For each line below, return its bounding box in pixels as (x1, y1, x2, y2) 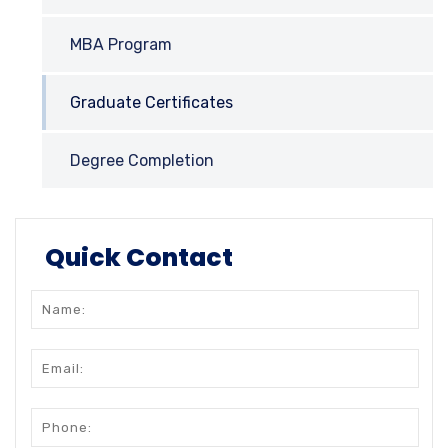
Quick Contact (45, 239, 233, 275)
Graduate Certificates (70, 92, 233, 112)
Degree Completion (70, 150, 214, 170)
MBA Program (70, 34, 172, 54)
